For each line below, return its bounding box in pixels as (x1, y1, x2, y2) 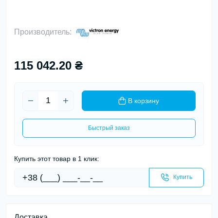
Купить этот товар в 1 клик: (14, 154, 99, 163)
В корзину (128, 96, 159, 105)
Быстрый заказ (88, 124, 130, 131)
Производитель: (14, 28, 73, 36)
